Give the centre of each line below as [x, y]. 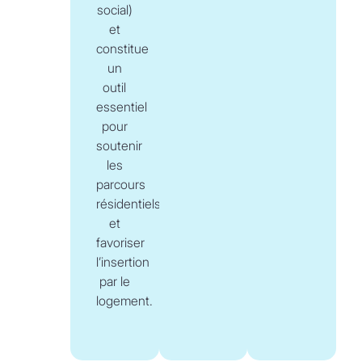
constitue [122, 48]
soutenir [119, 145]
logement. [124, 300]
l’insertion [122, 261]
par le [114, 281]
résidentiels [128, 203]
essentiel [121, 106]
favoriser [120, 242]
